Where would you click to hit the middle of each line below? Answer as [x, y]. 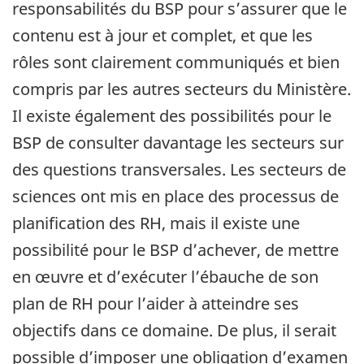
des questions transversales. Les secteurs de [179, 169]
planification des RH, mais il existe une [156, 223]
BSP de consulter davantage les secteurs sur [178, 142]
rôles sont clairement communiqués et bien [176, 62]
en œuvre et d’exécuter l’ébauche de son [165, 276]
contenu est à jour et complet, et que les [162, 35]
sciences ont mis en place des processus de [175, 196]
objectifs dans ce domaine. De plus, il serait [174, 330]
